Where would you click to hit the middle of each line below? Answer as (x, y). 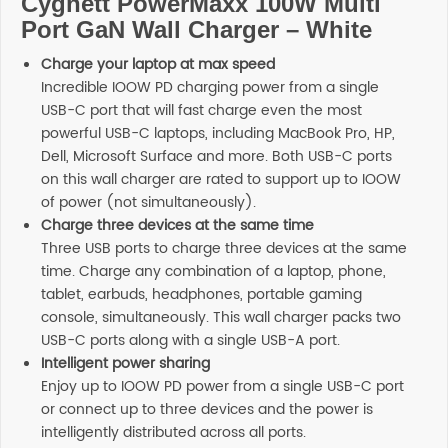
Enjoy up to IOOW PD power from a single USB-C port (222, 386)
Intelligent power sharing (125, 363)
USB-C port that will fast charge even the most (201, 110)
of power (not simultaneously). (148, 202)
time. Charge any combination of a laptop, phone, (213, 271)
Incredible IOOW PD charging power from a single (210, 87)
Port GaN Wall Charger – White (196, 29)
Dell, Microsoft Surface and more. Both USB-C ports (216, 156)
